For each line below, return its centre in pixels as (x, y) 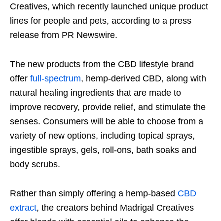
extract (23, 208)
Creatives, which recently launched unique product (109, 7)
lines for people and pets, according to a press (101, 21)
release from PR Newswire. (64, 35)
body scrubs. (35, 165)
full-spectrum (55, 79)
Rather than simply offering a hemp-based (94, 194)
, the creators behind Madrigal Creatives (115, 208)
